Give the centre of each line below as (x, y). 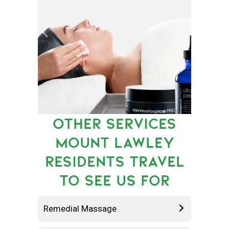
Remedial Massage (80, 209)
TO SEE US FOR (114, 180)
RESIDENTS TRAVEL (114, 161)
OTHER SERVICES (114, 123)
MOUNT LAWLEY (114, 142)
